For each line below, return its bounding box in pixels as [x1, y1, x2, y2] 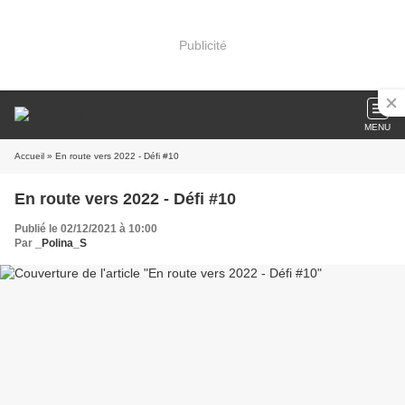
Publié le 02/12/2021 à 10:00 [14, 222, 157, 235]
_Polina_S [35, 237, 87, 250]
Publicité [178, 37, 227, 52]
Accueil [14, 151, 44, 161]
